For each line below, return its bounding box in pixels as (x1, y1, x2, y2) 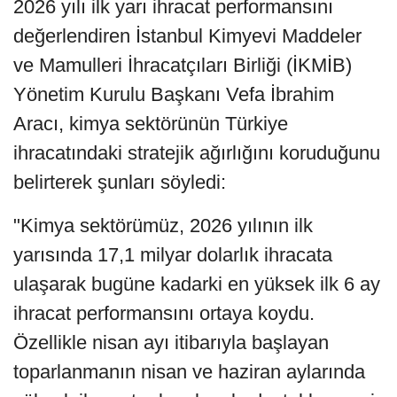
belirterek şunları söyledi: (13, 171, 226, 194)
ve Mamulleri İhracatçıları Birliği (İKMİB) (13, 54, 352, 77)
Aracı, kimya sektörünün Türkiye (13, 113, 288, 136)
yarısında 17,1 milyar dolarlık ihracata (13, 244, 332, 267)
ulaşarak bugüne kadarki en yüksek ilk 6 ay (13, 273, 380, 296)
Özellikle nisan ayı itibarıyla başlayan (13, 331, 329, 354)
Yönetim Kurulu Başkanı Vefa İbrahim (13, 83, 334, 106)
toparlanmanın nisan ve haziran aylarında (13, 361, 365, 384)
